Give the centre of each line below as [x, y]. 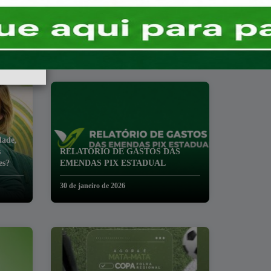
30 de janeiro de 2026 [92, 186]
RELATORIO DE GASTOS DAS [120, 152]
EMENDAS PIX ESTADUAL [113, 163]
